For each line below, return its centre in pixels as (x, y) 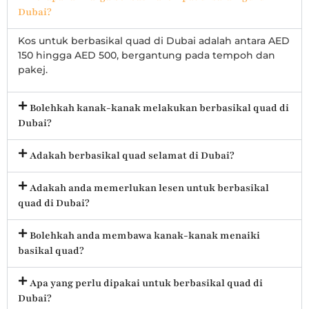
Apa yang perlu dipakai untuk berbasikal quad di (146, 283)
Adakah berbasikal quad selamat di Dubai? (132, 156)
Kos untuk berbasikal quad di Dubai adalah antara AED (154, 40)
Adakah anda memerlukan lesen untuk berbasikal (149, 188)
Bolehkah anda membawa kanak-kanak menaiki (144, 236)
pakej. (33, 69)
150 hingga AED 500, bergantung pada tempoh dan (147, 55)
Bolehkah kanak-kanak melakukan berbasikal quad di (159, 108)
